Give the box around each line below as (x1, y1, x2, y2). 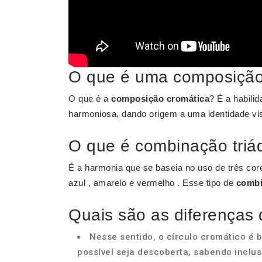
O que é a (68, 94, 111, 104)
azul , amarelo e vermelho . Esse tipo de (68, 178, 236, 188)
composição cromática (111, 94, 209, 104)
